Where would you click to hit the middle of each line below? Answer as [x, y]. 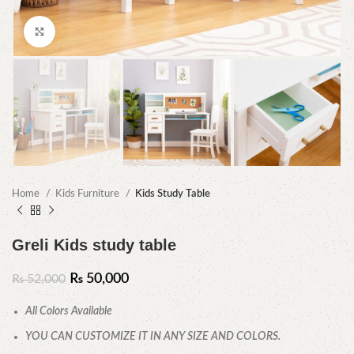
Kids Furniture [88, 194]
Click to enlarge [90, 31]
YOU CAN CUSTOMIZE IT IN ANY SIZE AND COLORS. [153, 337]
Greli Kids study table [94, 245]
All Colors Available [69, 312]
